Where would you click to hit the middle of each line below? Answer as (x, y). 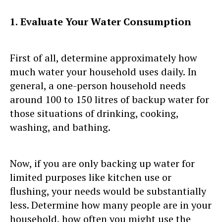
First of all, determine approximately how (104, 57)
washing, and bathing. (60, 127)
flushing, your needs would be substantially (108, 191)
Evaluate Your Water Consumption (106, 21)
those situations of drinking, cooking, (94, 113)
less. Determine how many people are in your (111, 205)
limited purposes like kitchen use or (91, 177)
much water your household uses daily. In (103, 71)
